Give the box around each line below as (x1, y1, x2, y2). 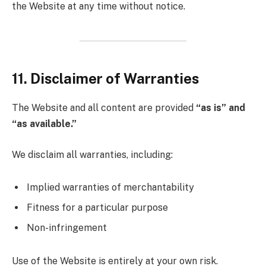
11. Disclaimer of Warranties (12, 70, 199, 87)
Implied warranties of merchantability (27, 182, 194, 194)
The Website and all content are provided (12, 102, 196, 113)
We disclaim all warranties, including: (12, 148, 173, 160)
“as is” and (196, 102, 245, 113)
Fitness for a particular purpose (27, 202, 168, 214)
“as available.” (12, 118, 77, 129)
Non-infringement (27, 222, 107, 234)
